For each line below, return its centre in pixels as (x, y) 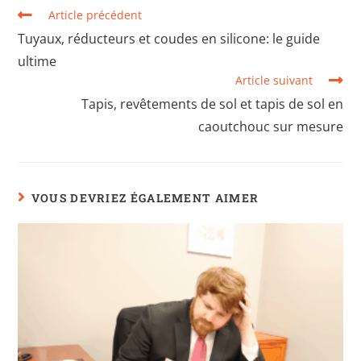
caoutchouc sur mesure (270, 127)
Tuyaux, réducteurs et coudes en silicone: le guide (169, 39)
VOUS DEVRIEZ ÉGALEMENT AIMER (145, 198)
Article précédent (95, 15)
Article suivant (274, 80)
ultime (37, 61)
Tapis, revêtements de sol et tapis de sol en (212, 104)
